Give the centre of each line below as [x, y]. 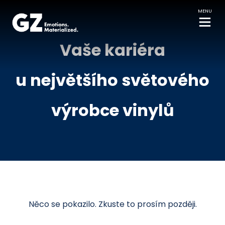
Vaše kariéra [113, 50]
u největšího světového [113, 80]
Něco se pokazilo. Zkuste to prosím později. [113, 204]
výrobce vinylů [113, 110]
